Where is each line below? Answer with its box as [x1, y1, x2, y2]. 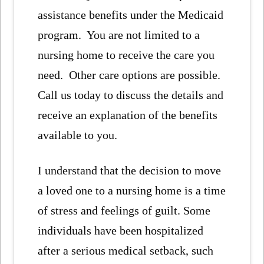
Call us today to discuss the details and [38, 88, 224, 101]
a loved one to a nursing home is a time [38, 184, 226, 197]
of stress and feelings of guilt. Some [38, 204, 211, 217]
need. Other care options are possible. [38, 68, 224, 81]
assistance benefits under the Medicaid [38, 8, 224, 21]
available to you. [38, 128, 118, 141]
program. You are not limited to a [38, 28, 200, 41]
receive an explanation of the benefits [38, 108, 218, 121]
